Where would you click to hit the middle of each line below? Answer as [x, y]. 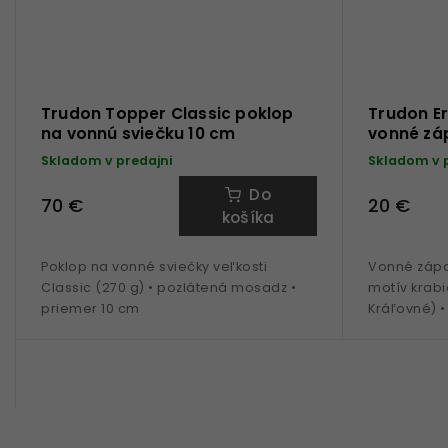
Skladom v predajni [106, 160]
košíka [248, 217]
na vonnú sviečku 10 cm [138, 133]
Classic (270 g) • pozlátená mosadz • [168, 287]
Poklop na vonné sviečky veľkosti [154, 266]
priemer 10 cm [90, 308]
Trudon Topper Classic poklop [167, 113]
